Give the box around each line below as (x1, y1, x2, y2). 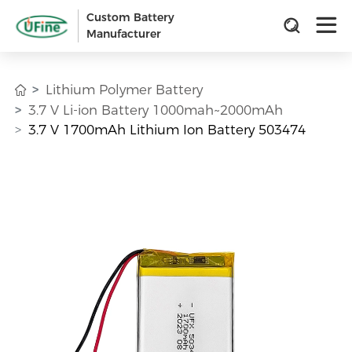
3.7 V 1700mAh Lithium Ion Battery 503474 (28, 121, 306, 137)
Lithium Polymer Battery (46, 81, 203, 97)
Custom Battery (86, 10, 175, 24)
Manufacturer (86, 27, 162, 41)
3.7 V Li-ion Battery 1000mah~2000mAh (28, 101, 284, 118)
